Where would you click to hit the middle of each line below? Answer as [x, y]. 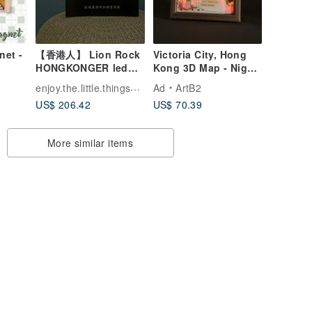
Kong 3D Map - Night [205, 67]
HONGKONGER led [82, 67]
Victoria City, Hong [200, 54]
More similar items [90, 143]
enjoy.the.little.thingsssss [135, 86]
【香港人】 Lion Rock [88, 54]
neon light [62, 80]
